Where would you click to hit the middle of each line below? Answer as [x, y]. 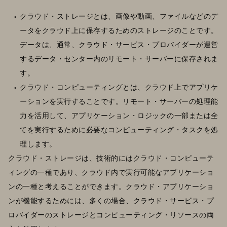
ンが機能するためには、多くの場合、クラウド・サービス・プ [111, 200]
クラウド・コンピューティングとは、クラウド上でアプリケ [119, 87]
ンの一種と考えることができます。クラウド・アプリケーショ [111, 186]
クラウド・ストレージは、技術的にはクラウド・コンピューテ [111, 158]
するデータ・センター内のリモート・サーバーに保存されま [119, 58]
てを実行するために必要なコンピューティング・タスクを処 [119, 129]
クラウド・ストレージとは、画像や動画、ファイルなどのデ [119, 16]
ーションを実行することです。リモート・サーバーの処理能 [119, 101]
